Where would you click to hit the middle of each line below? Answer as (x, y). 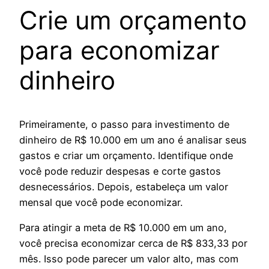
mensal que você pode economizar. (101, 202)
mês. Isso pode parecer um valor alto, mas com (129, 259)
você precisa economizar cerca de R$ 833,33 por (133, 243)
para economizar (119, 50)
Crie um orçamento (133, 20)
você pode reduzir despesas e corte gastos (120, 171)
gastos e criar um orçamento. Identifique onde (126, 155)
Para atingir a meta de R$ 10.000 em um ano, (123, 228)
